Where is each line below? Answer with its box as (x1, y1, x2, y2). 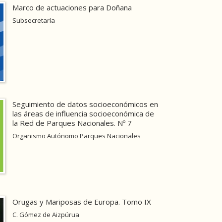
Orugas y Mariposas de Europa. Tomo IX (12, 196, 152, 207)
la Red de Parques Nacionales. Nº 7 (12, 118, 132, 128)
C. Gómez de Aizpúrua (12, 210, 80, 219)
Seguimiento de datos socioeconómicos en (12, 99, 159, 110)
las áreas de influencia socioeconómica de (12, 109, 155, 119)
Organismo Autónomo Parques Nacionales (12, 131, 141, 141)
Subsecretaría (12, 16, 55, 25)
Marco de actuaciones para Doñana (12, 2, 132, 13)
